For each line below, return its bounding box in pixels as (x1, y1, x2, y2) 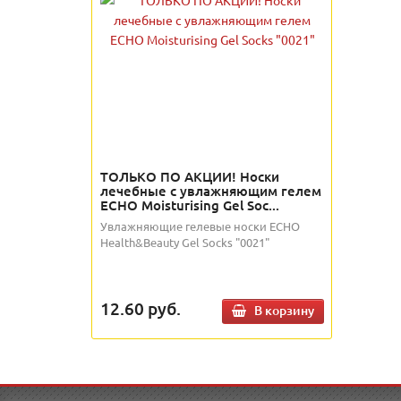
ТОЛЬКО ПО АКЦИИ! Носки (100, 167, 279, 186)
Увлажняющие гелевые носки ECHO (100, 218, 300, 235)
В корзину (254, 302, 314, 320)
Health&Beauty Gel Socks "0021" (100, 235, 269, 251)
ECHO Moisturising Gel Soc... (100, 196, 279, 215)
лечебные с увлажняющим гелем (100, 182, 321, 200)
